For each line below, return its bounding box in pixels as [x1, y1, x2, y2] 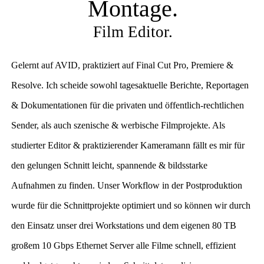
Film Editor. [93, 22, 173, 41]
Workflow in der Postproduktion [120, 180, 243, 190]
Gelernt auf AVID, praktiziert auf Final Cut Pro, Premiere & [11, 60, 234, 70]
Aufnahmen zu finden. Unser [11, 180, 120, 190]
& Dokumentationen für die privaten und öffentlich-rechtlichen [11, 100, 245, 110]
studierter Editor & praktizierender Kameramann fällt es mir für [11, 140, 245, 150]
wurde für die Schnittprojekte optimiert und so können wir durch [11, 200, 251, 210]
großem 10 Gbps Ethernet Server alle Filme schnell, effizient [11, 240, 236, 250]
